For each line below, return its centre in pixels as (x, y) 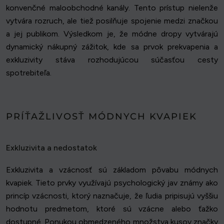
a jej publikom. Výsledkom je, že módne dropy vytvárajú (112, 34)
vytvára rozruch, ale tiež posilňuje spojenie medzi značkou (112, 21)
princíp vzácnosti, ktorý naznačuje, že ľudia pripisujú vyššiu (112, 196)
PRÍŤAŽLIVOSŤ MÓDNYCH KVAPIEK (101, 117)
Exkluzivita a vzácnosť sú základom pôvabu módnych (112, 170)
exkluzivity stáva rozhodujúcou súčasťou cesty (112, 60)
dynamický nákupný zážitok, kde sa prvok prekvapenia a (112, 47)
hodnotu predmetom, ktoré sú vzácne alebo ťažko (112, 209)
